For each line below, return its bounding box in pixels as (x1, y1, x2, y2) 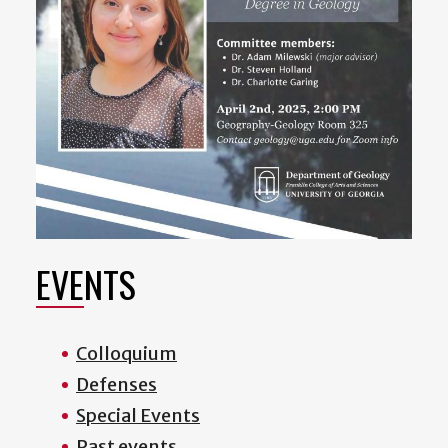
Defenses (76, 372, 157, 396)
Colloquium (76, 341, 177, 365)
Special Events (76, 403, 200, 427)
